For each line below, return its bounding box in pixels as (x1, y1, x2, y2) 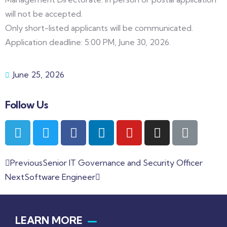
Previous (10, 158, 43, 168)
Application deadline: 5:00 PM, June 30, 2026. (5, 37, 171, 47)
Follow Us (5, 98, 48, 111)
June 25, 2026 (13, 69, 64, 80)
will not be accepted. (5, 9, 83, 19)
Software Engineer (24, 172, 95, 182)
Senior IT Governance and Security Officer (43, 158, 203, 168)
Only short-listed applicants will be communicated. (5, 23, 193, 33)
